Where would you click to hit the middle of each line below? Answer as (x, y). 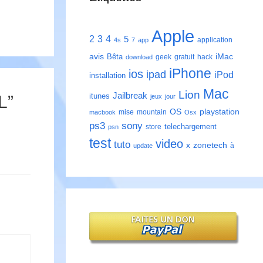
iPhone (190, 74)
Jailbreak (130, 96)
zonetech (210, 145)
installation (107, 76)
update (143, 146)
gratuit (184, 57)
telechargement (190, 127)
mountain (152, 112)
